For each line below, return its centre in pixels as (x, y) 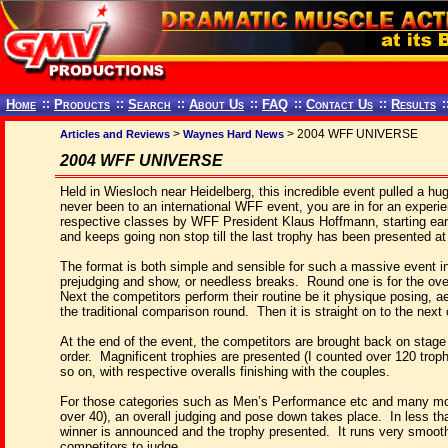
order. (76, 356)
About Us (216, 104)
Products (82, 104)
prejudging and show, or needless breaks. (179, 281)
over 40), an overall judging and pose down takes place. (221, 416)
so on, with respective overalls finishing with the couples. (225, 371)
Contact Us (339, 104)
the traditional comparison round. (154, 311)
